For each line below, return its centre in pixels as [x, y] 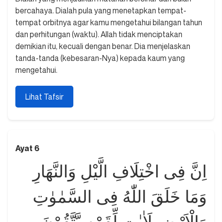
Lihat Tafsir [44, 97]
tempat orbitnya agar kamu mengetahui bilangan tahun [109, 23]
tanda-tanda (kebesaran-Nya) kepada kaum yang [100, 58]
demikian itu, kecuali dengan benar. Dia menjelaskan [103, 46]
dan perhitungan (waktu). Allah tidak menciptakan [99, 34]
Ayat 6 [28, 148]
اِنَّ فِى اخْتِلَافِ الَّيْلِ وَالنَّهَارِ [120, 172]
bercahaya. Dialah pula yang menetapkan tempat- [101, 11]
